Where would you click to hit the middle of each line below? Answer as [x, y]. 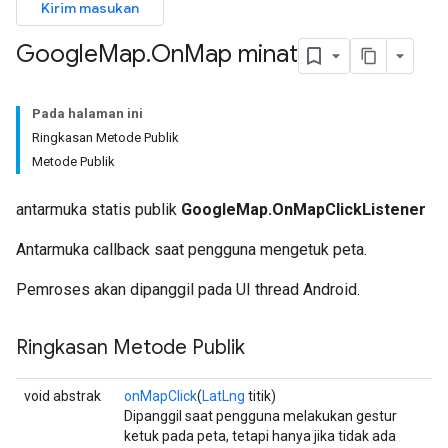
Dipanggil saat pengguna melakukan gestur [260, 416]
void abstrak [62, 396]
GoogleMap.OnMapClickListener [303, 209]
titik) [260, 396]
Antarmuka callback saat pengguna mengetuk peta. [191, 249]
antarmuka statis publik [98, 209]
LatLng [223, 396]
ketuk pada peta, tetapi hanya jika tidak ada [260, 436]
